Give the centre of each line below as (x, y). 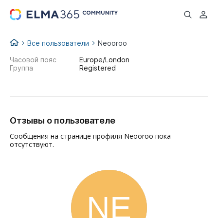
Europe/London (104, 60)
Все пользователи (58, 43)
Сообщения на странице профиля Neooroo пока (90, 136)
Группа (21, 68)
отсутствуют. (32, 144)
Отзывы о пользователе (63, 120)
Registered (97, 68)
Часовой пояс (33, 60)
